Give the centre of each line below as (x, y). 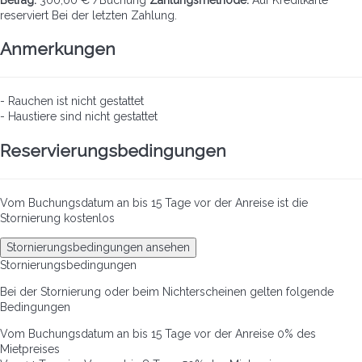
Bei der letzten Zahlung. (114, 15)
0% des (297, 333)
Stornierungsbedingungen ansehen (98, 247)
